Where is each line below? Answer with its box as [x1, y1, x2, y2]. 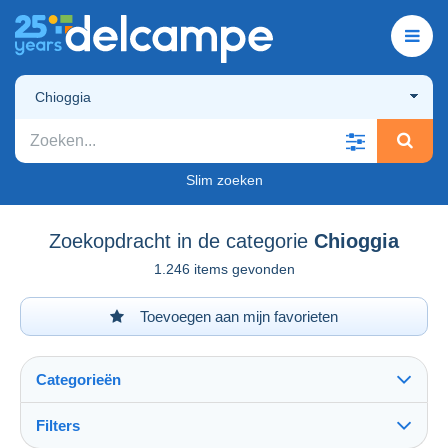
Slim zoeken [185, 171, 263, 188]
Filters [36, 416, 80, 434]
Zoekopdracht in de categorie [49, 229, 308, 252]
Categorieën [36, 370, 121, 388]
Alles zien [41, 428, 109, 446]
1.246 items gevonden [153, 260, 295, 277]
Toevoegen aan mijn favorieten [136, 307, 338, 325]
